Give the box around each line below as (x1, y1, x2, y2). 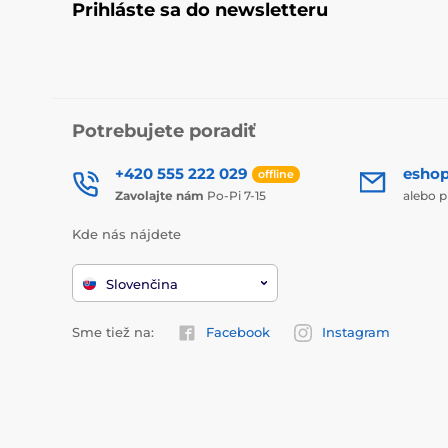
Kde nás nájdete (72, 225, 181, 242)
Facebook (206, 323, 270, 340)
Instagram (322, 323, 390, 340)
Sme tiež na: (72, 323, 154, 340)
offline (258, 167, 294, 182)
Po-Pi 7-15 (204, 187, 266, 203)
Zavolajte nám (115, 187, 204, 203)
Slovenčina (106, 275, 178, 292)
